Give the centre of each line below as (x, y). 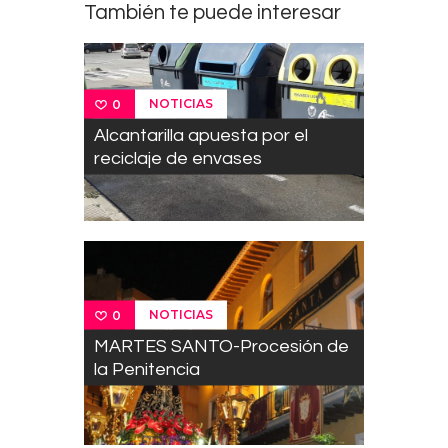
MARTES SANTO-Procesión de (221, 346)
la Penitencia (147, 369)
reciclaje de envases (178, 158)
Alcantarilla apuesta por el (201, 135)
